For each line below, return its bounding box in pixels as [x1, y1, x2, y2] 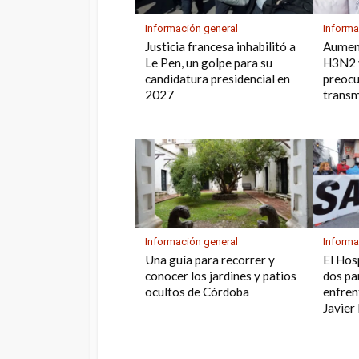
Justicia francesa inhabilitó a [145, 39, 296, 54]
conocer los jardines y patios [145, 268, 297, 284]
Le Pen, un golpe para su [145, 55, 273, 71]
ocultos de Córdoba [145, 284, 250, 300]
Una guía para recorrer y [145, 252, 276, 268]
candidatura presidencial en [145, 71, 291, 87]
